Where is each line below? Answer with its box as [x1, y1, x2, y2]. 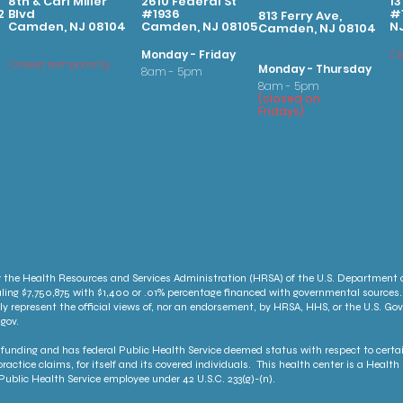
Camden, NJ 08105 [141, 18, 257, 35]
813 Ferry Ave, [258, 7, 342, 24]
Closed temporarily [10, 57, 110, 72]
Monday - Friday [141, 47, 236, 62]
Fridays [258, 103, 300, 119]
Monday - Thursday [258, 61, 372, 76]
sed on [281, 91, 320, 106]
